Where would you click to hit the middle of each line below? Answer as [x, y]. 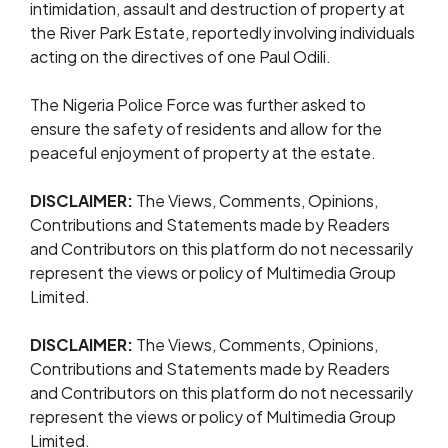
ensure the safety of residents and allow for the [206, 128]
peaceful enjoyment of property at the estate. [203, 152]
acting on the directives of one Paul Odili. [180, 56]
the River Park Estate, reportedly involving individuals [222, 32]
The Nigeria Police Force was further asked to [198, 104]
